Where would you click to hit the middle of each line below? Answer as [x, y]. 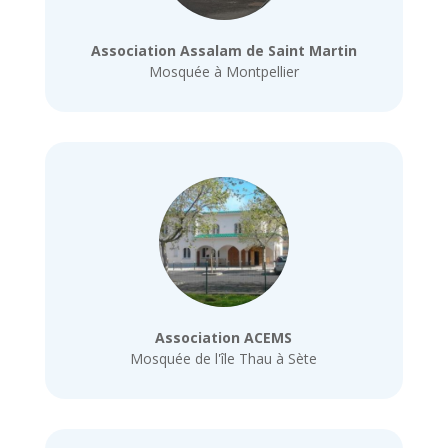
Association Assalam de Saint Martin [223, 50]
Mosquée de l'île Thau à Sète [224, 359]
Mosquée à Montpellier [223, 71]
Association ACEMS [224, 338]
